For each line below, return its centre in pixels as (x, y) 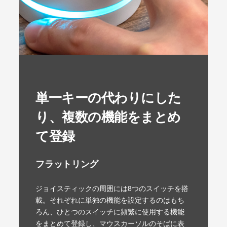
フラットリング (67, 164)
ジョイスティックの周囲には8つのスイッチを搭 (112, 189)
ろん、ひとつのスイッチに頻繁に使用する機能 (110, 212)
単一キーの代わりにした (108, 98)
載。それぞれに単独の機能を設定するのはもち (110, 201)
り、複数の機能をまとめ (108, 117)
